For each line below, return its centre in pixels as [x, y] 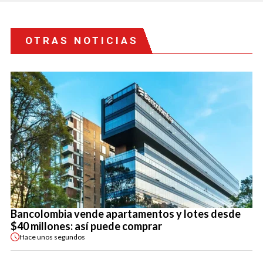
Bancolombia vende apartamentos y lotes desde [126, 214]
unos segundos [61, 237]
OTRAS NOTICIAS [82, 41]
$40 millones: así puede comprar [86, 226]
